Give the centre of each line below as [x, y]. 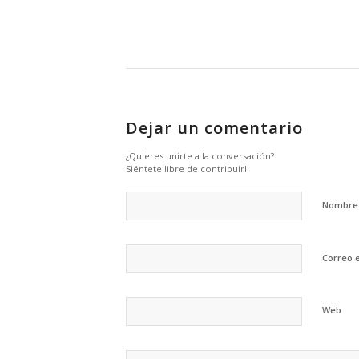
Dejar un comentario [214, 128]
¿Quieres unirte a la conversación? [200, 156]
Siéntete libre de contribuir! [186, 169]
